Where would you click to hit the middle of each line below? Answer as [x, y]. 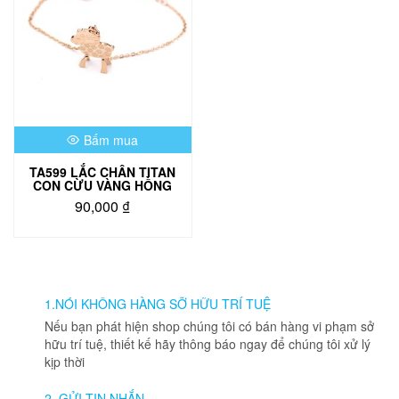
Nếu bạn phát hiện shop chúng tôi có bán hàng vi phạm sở [209, 326]
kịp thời [65, 361]
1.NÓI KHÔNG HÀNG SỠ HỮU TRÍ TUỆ [158, 303]
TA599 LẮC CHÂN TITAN [103, 171]
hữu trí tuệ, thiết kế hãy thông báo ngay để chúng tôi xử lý [208, 343]
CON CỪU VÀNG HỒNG [103, 185]
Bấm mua [111, 139]
